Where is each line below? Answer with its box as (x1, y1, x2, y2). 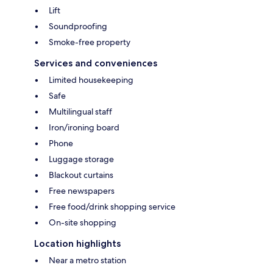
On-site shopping (49, 217, 116, 229)
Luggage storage (49, 154, 114, 165)
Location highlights (34, 238, 121, 250)
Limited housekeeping (49, 74, 133, 86)
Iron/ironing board (49, 122, 119, 133)
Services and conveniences (34, 57, 157, 69)
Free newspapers (49, 185, 115, 197)
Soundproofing (49, 21, 107, 32)
